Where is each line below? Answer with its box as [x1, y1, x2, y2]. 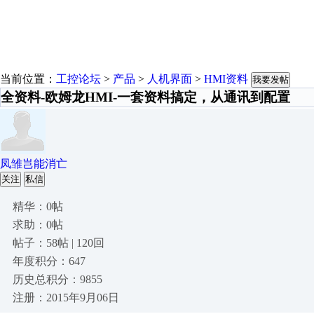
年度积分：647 [13, 255, 86, 267]
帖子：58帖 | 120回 [13, 237, 104, 249]
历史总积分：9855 [13, 273, 102, 285]
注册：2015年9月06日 [13, 292, 119, 303]
